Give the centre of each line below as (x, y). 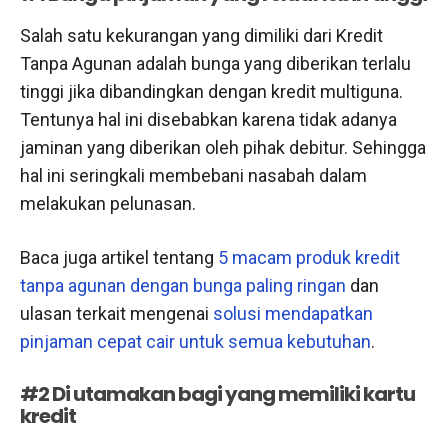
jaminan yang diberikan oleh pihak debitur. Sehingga (223, 147)
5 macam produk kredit (309, 257)
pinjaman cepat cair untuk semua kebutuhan (195, 341)
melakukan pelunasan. (108, 203)
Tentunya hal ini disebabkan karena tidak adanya (208, 119)
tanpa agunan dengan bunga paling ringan (183, 285)
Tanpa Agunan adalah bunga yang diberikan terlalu (215, 63)
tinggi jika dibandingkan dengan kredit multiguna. (211, 91)
